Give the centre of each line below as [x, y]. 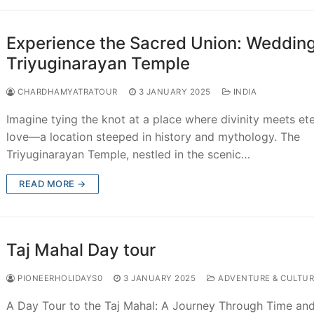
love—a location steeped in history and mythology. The [153, 136]
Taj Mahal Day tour [81, 250]
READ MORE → [53, 183]
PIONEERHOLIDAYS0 [59, 278]
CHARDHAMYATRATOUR [66, 91]
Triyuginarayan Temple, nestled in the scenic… [129, 154]
